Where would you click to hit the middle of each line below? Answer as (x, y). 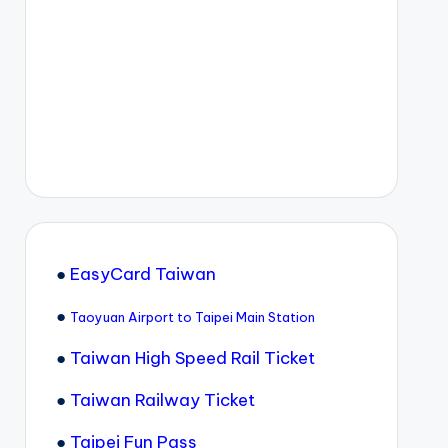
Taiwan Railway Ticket (162, 400)
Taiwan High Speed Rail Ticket (192, 358)
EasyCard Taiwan (142, 274)
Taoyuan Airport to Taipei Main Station (192, 317)
